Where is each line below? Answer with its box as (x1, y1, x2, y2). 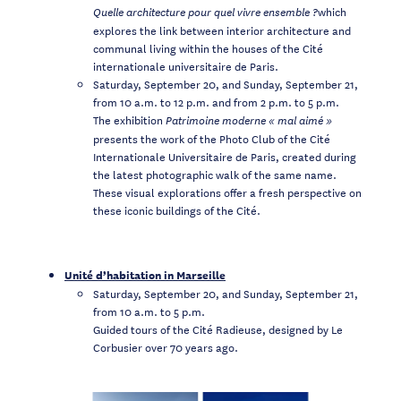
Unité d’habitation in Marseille (64, 265, 226, 285)
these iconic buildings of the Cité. (93, 200, 260, 219)
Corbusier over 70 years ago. (93, 337, 238, 356)
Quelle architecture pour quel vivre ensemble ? (93, 3, 318, 21)
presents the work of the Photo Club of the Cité (93, 129, 330, 148)
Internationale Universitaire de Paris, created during (93, 147, 356, 166)
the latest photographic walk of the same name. (93, 165, 337, 183)
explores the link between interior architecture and (93, 21, 351, 39)
